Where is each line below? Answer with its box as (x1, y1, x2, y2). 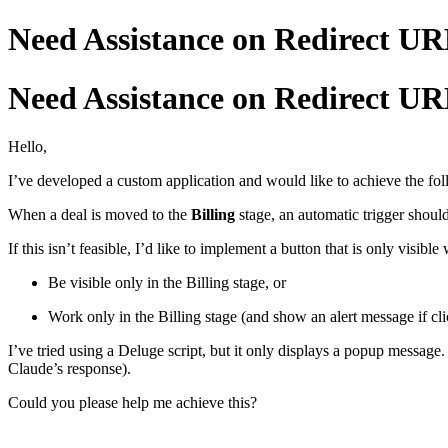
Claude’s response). (8, 360, 131, 378)
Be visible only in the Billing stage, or (48, 274, 286, 292)
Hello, (8, 138, 47, 156)
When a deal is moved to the (8, 206, 191, 224)
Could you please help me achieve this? (8, 394, 257, 412)
